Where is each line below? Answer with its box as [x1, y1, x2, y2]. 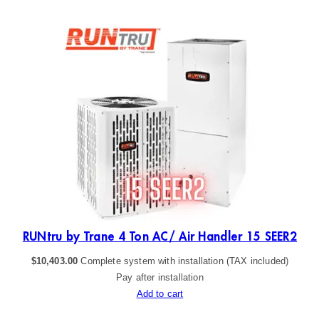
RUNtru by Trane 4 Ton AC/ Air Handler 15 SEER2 [22, 230, 298, 243]
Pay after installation [116, 271, 204, 283]
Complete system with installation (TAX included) [80, 255, 289, 266]
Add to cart [136, 288, 184, 299]
